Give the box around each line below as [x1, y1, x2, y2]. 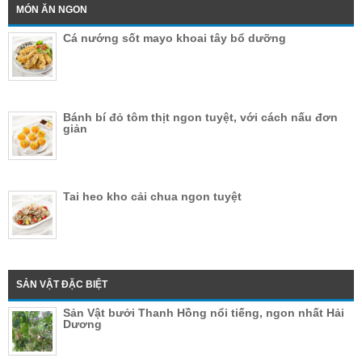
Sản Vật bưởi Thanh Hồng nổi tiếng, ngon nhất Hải [63, 306, 344, 320]
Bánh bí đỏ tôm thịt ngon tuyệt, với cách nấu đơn [63, 111, 338, 124]
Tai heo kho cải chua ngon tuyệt [63, 190, 242, 204]
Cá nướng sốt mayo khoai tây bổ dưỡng [63, 32, 286, 45]
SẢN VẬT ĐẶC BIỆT [16, 279, 107, 291]
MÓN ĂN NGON [16, 4, 87, 16]
